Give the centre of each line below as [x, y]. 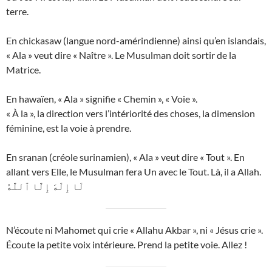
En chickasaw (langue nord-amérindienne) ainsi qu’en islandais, [136, 41]
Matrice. [23, 70]
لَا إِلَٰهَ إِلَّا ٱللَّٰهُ [45, 186]
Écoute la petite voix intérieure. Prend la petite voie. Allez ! [127, 245]
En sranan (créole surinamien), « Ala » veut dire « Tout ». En [125, 157]
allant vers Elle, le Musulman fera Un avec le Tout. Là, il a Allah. [134, 172]
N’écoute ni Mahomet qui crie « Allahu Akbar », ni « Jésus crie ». [134, 230]
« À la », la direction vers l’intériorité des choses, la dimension [131, 114]
